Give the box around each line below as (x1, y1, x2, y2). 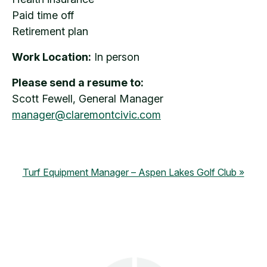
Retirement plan (12, 24, 88, 38)
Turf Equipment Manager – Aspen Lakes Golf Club (22, 166, 237, 178)
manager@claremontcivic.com (12, 108, 161, 121)
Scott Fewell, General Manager (12, 92, 163, 105)
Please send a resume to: (12, 76, 144, 89)
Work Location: (12, 50, 91, 63)
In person (91, 50, 139, 63)
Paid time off (12, 8, 74, 21)
